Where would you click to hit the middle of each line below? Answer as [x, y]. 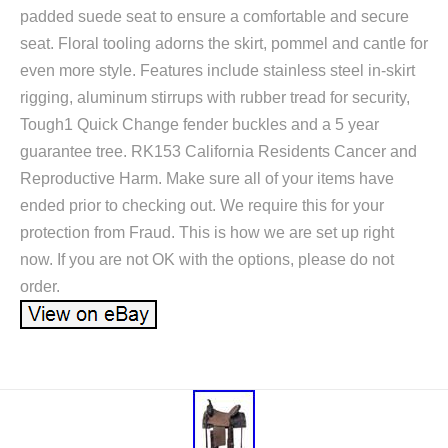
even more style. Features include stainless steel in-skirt [217, 70]
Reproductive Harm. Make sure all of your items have [207, 178]
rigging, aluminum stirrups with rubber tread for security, [215, 97]
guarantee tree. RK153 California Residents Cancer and [218, 151]
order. [40, 286]
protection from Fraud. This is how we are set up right [207, 232]
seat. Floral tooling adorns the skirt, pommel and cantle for [224, 43]
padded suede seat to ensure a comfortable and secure [214, 16]
